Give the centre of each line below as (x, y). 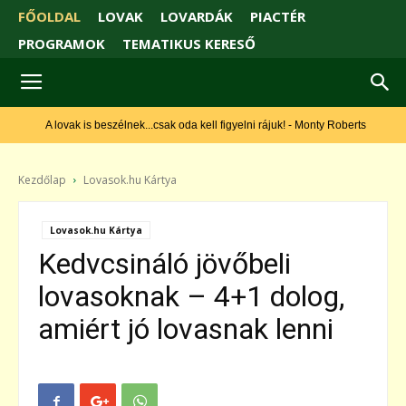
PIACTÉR (278, 17)
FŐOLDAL (49, 17)
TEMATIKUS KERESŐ (189, 44)
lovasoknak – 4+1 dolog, (191, 297)
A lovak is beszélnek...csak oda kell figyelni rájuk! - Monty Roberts (184, 126)
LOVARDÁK (197, 17)
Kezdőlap (42, 180)
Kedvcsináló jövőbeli (164, 264)
